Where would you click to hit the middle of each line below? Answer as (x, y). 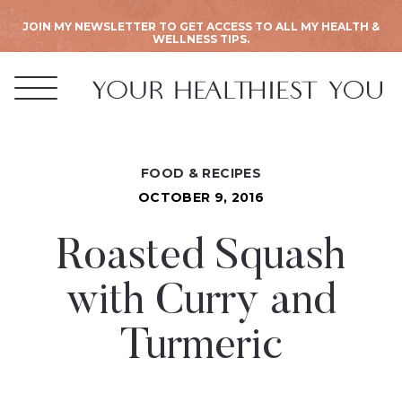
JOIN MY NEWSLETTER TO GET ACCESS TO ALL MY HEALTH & (201, 26)
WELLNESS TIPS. (201, 39)
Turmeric (201, 348)
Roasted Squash (201, 258)
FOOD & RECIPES (201, 173)
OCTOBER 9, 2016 (201, 197)
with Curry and (201, 303)
